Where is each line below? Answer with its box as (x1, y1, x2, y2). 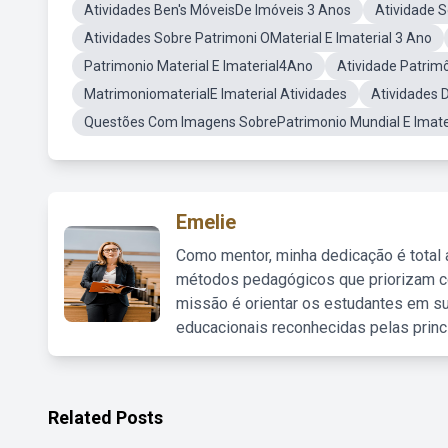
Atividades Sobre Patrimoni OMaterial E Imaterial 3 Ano (84, 30, 432, 46)
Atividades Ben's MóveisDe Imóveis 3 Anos (84, 2, 351, 18)
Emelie (176, 210, 236, 234)
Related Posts (48, 407, 163, 428)
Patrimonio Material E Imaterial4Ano (84, 58, 313, 74)
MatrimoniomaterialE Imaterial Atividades (84, 86, 347, 102)
